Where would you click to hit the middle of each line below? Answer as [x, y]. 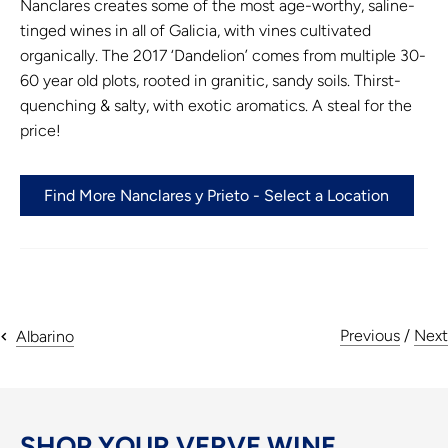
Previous [370, 336]
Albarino [45, 336]
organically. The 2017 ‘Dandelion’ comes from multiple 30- [223, 55]
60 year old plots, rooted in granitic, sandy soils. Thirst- [210, 80]
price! [40, 130]
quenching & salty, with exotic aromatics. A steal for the [216, 105]
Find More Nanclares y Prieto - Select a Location [217, 195]
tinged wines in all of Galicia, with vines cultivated [195, 30]
